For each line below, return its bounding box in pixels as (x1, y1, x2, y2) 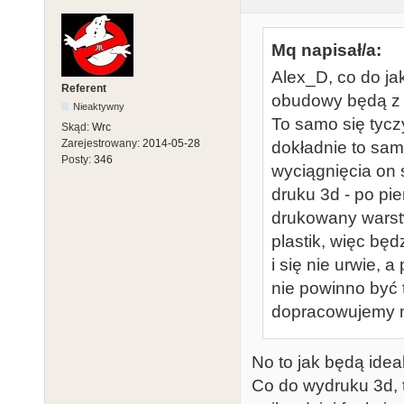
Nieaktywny (73, 100, 125, 112)
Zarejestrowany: (61, 136, 142, 150)
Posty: (61, 152, 94, 166)
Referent (61, 81, 106, 95)
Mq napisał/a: (271, 40, 381, 60)
